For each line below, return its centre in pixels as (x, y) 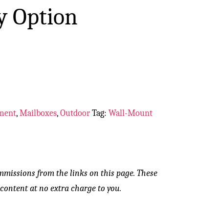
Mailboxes (38, 113)
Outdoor (75, 113)
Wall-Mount (131, 113)
